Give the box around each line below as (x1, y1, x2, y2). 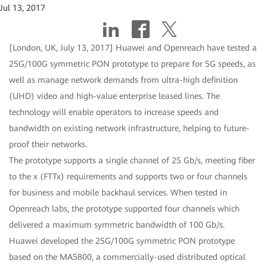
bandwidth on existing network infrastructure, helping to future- (9, 123, 250, 133)
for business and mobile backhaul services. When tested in (9, 188, 227, 198)
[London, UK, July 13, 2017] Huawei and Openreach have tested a (9, 43, 257, 53)
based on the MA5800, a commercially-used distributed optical (9, 252, 246, 262)
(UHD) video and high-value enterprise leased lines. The (9, 91, 220, 101)
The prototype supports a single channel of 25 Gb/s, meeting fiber (9, 156, 255, 166)
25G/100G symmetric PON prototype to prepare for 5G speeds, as (9, 59, 256, 69)
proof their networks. (9, 139, 87, 150)
